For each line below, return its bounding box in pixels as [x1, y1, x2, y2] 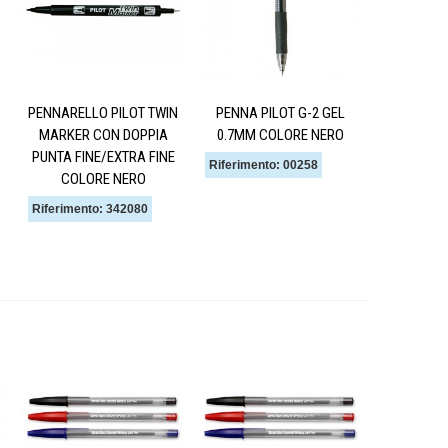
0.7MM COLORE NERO [216, 125, 344, 144]
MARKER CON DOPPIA [38, 125, 168, 144]
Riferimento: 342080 [32, 201, 148, 216]
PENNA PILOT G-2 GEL [215, 103, 345, 122]
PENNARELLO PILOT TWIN [28, 103, 178, 122]
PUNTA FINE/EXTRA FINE [31, 147, 175, 166]
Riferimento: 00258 [209, 157, 318, 172]
